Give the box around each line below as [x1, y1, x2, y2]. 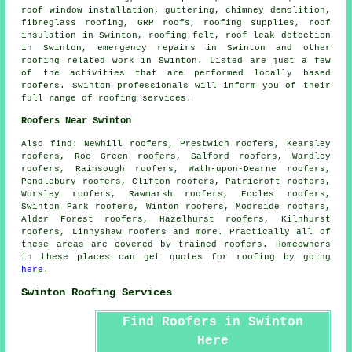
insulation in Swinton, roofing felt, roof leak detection [21, 30, 331, 40]
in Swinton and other [195, 42, 331, 53]
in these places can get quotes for [21, 251, 236, 262]
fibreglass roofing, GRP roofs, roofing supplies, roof [21, 17, 331, 27]
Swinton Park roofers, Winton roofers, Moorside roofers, [21, 201, 331, 211]
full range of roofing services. [21, 93, 192, 103]
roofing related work [21, 55, 134, 65]
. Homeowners [262, 239, 331, 249]
